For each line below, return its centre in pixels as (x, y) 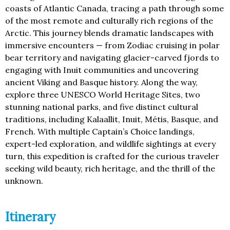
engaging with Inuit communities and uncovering (102, 70)
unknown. (24, 181)
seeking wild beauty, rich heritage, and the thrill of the (110, 169)
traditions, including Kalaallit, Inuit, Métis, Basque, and (112, 119)
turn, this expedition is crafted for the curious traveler (112, 156)
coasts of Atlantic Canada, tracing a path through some (114, 8)
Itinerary (30, 217)
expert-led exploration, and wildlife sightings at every (110, 144)
